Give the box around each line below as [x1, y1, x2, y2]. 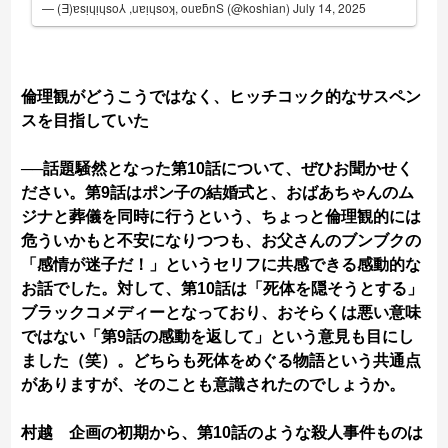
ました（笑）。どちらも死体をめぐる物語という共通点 [21, 352, 422, 370]
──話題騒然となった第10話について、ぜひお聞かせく [21, 160, 414, 178]
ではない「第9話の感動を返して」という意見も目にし [21, 328, 415, 346]
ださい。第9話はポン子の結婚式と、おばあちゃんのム [21, 184, 415, 202]
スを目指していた [21, 112, 150, 130]
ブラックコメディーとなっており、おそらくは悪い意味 [21, 304, 422, 322]
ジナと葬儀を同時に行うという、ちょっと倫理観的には [21, 208, 422, 226]
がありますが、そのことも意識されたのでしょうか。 [21, 376, 406, 394]
